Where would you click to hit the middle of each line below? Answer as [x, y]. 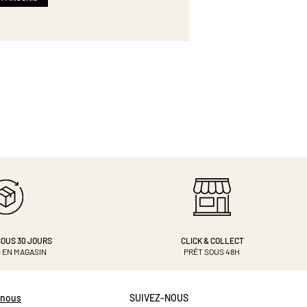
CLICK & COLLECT [212, 241]
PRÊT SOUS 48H [212, 252]
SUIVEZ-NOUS [159, 298]
